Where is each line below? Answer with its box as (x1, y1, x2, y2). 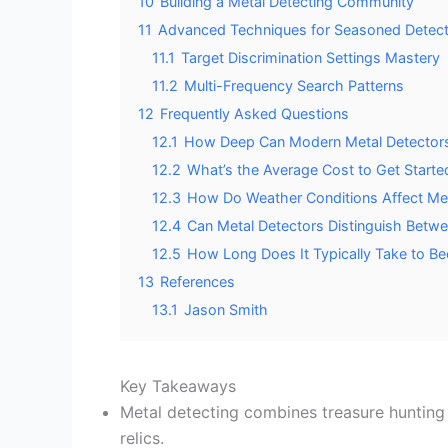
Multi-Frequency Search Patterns (184, 76, 404, 94)
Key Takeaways (120, 375, 236, 396)
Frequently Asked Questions (160, 104, 349, 122)
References (160, 272, 235, 290)
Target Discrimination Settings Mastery (181, 48, 440, 66)
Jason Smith (184, 300, 268, 318)
